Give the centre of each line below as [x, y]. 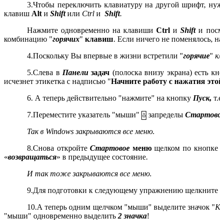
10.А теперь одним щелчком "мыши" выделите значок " [121, 207]
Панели [76, 73]
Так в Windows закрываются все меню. [91, 132]
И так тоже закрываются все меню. [90, 174]
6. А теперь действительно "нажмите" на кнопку [110, 98]
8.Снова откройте [59, 148]
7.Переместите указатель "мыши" [84, 115]
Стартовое [110, 148]
